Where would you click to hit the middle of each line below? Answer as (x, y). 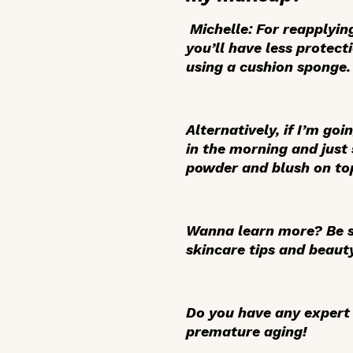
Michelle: (221, 29)
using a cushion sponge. (268, 67)
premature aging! (246, 332)
